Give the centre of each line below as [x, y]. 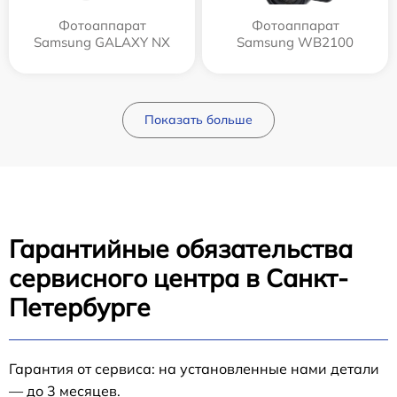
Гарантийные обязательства [181, 249]
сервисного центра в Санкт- [179, 278]
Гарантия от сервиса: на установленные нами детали [194, 369]
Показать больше [198, 120]
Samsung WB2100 [295, 43]
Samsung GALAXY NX [102, 43]
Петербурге [80, 307]
